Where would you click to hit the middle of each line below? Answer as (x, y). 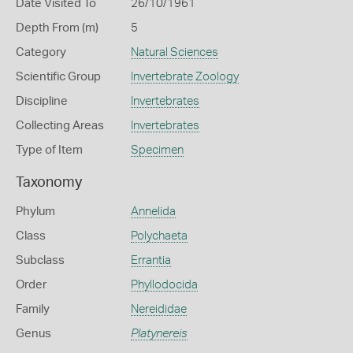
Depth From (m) (57, 28)
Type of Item (49, 150)
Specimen (157, 150)
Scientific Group (58, 77)
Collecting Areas (60, 126)
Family (33, 309)
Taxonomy (49, 183)
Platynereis (159, 334)
